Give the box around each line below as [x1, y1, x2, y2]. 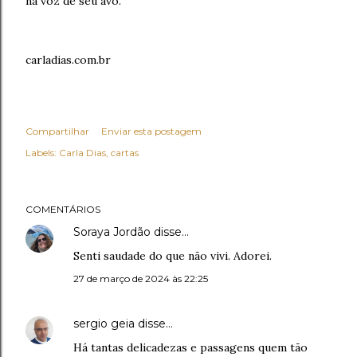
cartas [111, 147, 139, 159]
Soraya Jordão [73, 225, 151, 239]
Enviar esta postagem [101, 125, 202, 137]
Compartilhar [25, 125, 89, 137]
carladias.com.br [25, 53, 111, 67]
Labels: [25, 147, 57, 159]
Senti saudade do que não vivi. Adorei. [73, 249, 272, 263]
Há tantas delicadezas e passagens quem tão [73, 340, 308, 355]
